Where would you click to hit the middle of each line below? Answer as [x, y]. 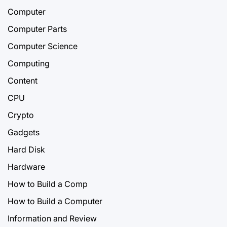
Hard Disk [26, 149]
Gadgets [24, 132]
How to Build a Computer [55, 201]
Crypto [21, 115]
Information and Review [52, 218]
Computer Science [43, 46]
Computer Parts [37, 29]
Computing [29, 63]
